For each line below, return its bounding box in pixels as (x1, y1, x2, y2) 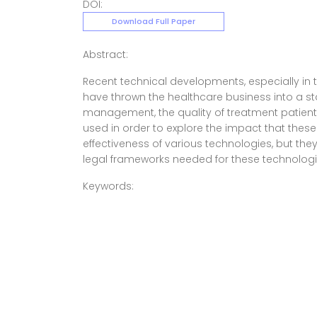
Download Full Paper (112, 16, 195, 27)
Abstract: (83, 47, 128, 62)
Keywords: (83, 179, 134, 193)
